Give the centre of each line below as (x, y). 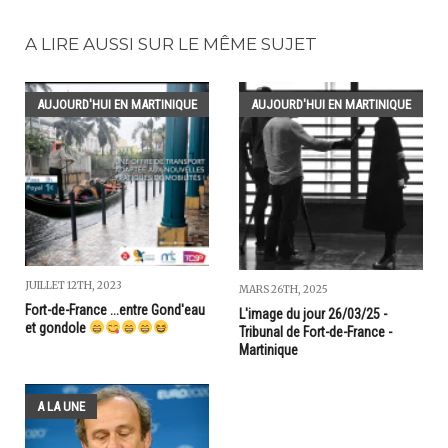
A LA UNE (61, 406)
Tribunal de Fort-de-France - (315, 331)
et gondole (57, 328)
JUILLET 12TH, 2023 (73, 285)
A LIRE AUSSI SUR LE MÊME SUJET (171, 44)
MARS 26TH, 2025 (283, 289)
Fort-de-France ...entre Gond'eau (115, 310)
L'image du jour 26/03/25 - (313, 313)
